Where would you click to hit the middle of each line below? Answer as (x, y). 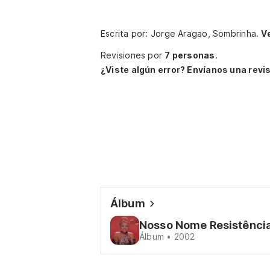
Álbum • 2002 (167, 237)
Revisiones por (133, 55)
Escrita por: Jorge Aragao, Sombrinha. (181, 33)
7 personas (190, 55)
